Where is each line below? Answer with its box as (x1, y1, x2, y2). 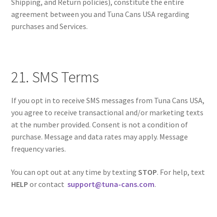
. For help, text (156, 167, 205, 177)
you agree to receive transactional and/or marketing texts (11, 108, 203, 118)
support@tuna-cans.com (67, 179, 155, 189)
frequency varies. (11, 144, 66, 154)
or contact (28, 179, 66, 189)
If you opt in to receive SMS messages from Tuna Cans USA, (11, 95, 204, 106)
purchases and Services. (11, 21, 88, 31)
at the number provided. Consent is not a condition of (11, 120, 188, 130)
